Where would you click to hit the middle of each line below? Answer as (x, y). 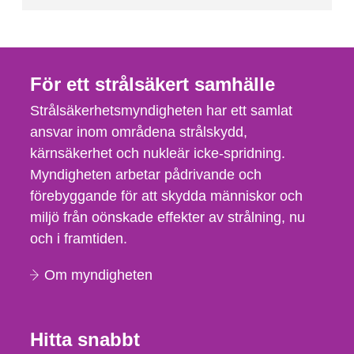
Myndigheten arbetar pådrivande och (146, 175)
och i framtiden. (79, 239)
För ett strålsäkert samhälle (153, 84)
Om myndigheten (98, 275)
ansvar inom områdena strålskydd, (139, 132)
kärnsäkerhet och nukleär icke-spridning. (158, 153)
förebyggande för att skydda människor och (166, 196)
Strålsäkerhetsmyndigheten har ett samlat (161, 111)
